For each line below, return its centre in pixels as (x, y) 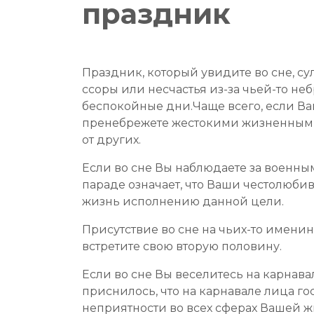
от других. (111, 140)
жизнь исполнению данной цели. (183, 202)
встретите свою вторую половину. (182, 246)
